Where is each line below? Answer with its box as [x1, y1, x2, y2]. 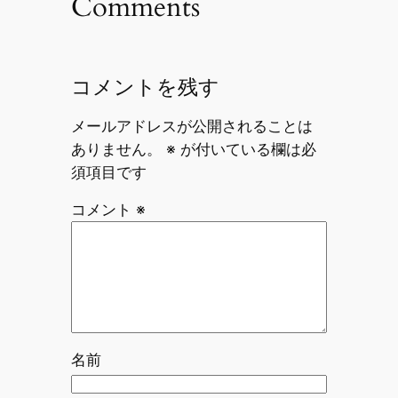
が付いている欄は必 [175, 139, 316, 158]
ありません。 [70, 139, 162, 158]
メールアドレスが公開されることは [70, 116, 313, 135]
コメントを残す [70, 73, 219, 101]
